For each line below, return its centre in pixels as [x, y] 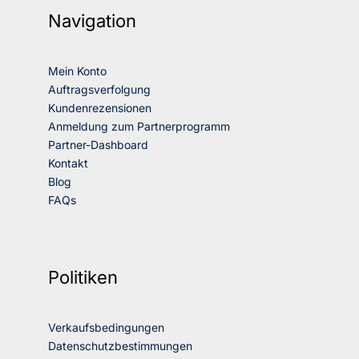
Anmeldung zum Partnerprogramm [139, 127]
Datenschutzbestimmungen [120, 346]
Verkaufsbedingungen [106, 328]
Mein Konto [77, 71]
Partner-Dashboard [98, 145]
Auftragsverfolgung [99, 90]
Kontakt [68, 163]
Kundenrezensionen [100, 108]
